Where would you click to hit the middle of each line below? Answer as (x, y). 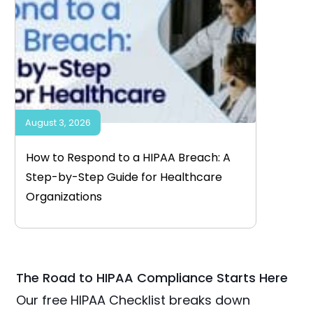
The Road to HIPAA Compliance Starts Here (152, 278)
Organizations (64, 197)
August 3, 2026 (58, 123)
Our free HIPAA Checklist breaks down (133, 300)
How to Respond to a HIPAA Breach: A (128, 158)
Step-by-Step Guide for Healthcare (124, 177)
